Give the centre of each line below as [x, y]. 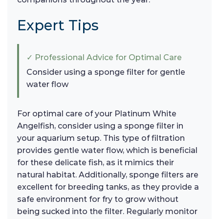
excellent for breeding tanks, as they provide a [108, 187]
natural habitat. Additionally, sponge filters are [108, 175]
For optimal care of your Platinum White [97, 113]
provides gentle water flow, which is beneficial [107, 150]
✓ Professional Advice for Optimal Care [104, 57]
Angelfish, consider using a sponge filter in [100, 126]
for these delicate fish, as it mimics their [96, 162]
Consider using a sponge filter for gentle [106, 72]
